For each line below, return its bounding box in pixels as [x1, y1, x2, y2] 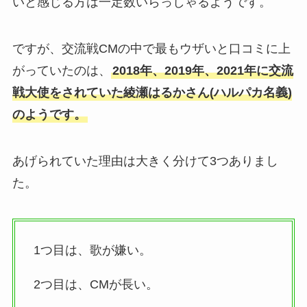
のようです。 [12, 107, 86, 121]
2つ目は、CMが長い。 [33, 278, 158, 292]
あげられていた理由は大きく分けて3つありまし [12, 153, 278, 168]
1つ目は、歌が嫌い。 [33, 243, 151, 258]
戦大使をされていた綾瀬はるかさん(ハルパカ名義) [12, 85, 292, 99]
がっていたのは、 [12, 63, 111, 77]
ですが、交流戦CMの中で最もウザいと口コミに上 [12, 41, 291, 56]
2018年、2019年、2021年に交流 [112, 63, 293, 77]
